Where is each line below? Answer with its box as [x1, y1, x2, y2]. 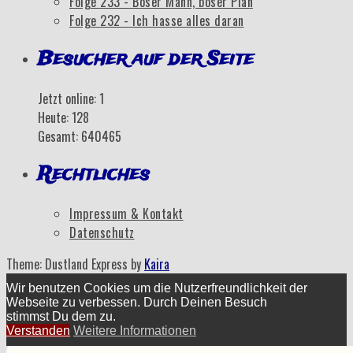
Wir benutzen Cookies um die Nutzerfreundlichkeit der [6, 281, 307, 295]
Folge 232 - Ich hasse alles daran [69, 10, 244, 30]
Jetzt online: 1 [38, 88, 104, 108]
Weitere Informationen [73, 324, 196, 338]
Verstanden [6, 324, 70, 338]
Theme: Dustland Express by [6, 255, 144, 274]
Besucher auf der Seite [38, 45, 254, 73]
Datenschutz [69, 223, 135, 243]
